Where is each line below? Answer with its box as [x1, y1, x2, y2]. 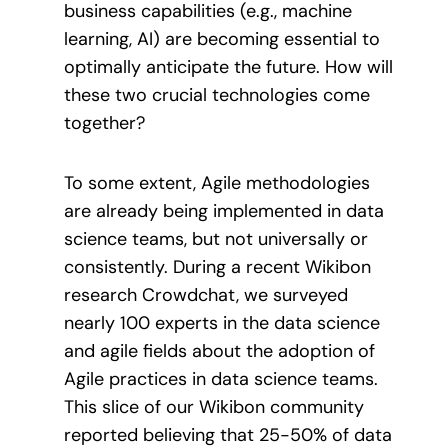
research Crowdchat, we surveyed [64, 283, 348, 308]
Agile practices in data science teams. [64, 367, 378, 392]
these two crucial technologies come [64, 82, 370, 107]
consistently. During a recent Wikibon [64, 255, 371, 280]
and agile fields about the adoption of [64, 339, 375, 364]
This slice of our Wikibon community [64, 395, 364, 420]
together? [64, 110, 145, 135]
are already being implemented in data [64, 199, 384, 224]
